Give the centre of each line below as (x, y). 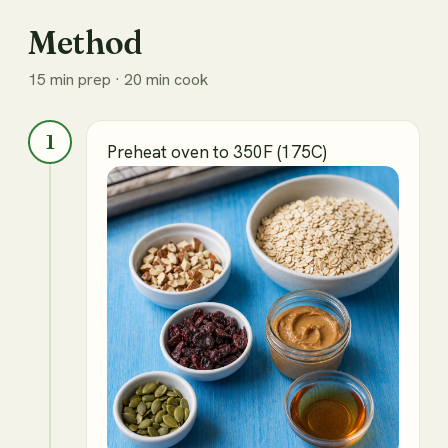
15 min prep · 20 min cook (118, 79)
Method (86, 42)
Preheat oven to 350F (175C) (217, 151)
